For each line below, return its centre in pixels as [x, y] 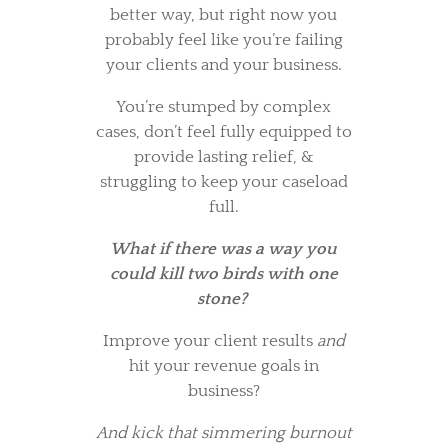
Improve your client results [209, 341]
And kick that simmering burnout [223, 433]
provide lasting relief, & [223, 157]
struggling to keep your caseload [223, 182]
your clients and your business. [223, 65]
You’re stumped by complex [224, 107]
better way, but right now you [224, 15]
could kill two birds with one [223, 274]
